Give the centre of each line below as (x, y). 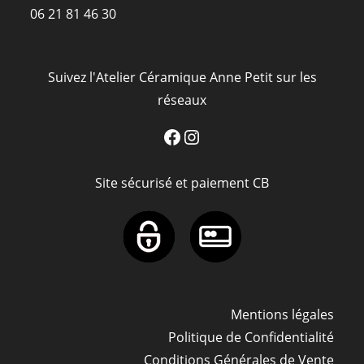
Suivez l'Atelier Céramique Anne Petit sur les (182, 77)
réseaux (182, 100)
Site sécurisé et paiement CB (182, 183)
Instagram (209, 136)
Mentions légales (282, 314)
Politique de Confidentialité (251, 337)
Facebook (187, 136)
